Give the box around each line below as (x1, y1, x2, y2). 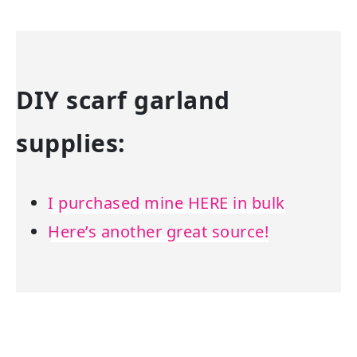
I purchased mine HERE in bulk (48, 192, 285, 214)
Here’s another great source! (48, 221, 269, 242)
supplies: (16, 127, 126, 159)
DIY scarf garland (16, 84, 230, 116)
